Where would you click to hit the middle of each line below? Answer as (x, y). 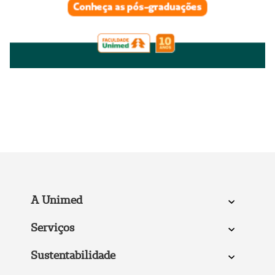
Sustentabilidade (73, 255)
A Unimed (56, 199)
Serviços (52, 227)
